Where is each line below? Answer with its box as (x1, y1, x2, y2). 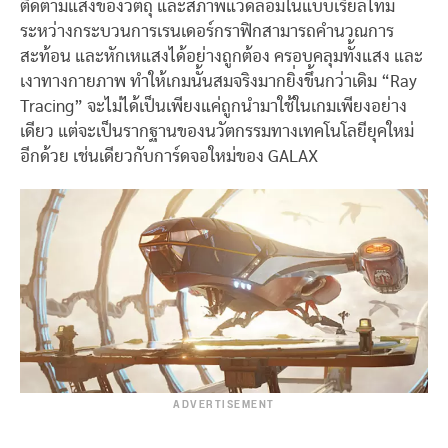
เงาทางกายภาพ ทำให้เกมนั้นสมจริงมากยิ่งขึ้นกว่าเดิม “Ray (20, 73, 417, 90)
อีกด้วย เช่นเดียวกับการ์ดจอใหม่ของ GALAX (20, 148, 318, 165)
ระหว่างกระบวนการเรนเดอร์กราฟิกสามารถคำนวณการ (20, 23, 394, 40)
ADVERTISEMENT (173, 394, 275, 416)
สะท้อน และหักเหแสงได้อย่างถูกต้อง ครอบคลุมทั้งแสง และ (20, 48, 423, 65)
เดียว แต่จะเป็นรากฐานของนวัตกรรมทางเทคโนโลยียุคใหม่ (20, 123, 414, 140)
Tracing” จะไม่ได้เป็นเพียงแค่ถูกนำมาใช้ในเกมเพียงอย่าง (20, 98, 407, 115)
